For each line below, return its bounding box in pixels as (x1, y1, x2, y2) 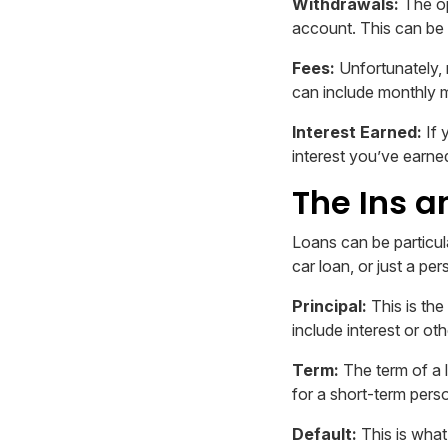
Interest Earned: (292, 122, 422, 143)
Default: (292, 424, 357, 445)
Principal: (292, 296, 367, 317)
